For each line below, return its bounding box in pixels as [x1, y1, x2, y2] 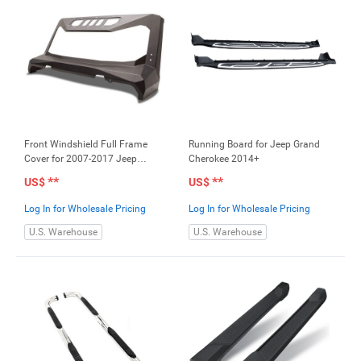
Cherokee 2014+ [189, 152, 259, 164]
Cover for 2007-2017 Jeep [24, 152, 137, 164]
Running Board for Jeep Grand [189, 138, 320, 150]
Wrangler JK [24, 167, 78, 179]
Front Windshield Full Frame [24, 138, 147, 150]
